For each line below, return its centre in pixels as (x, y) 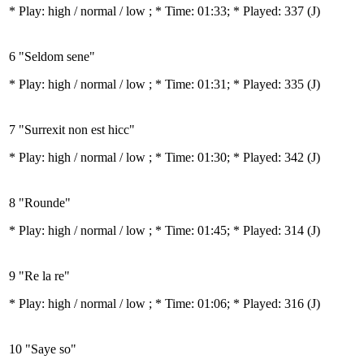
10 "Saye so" (43, 349)
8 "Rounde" (40, 203)
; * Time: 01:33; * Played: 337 (228, 11)
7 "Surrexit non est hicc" (72, 130)
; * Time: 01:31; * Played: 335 (228, 84)
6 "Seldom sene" (52, 56)
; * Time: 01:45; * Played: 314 (228, 230)
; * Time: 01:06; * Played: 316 (228, 303)
